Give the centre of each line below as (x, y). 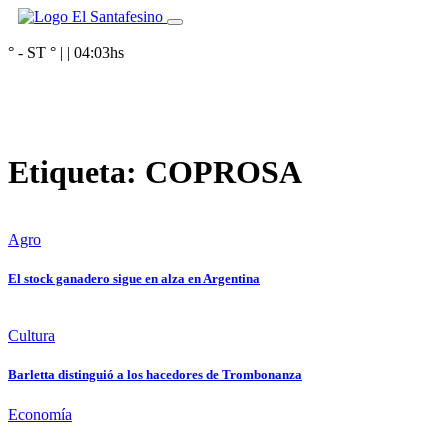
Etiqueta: (76, 172)
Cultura (31, 336)
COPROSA (223, 172)
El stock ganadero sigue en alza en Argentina (134, 279)
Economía (40, 414)
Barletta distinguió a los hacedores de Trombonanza (155, 375)
